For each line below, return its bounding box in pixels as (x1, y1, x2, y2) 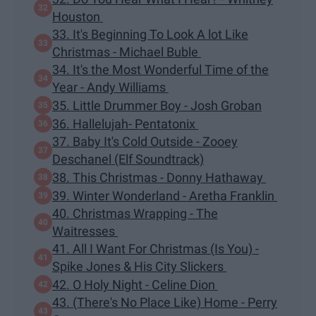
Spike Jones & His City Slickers (52, 259, 226, 274)
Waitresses (52, 224, 118, 239)
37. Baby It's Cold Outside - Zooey (52, 134, 238, 150)
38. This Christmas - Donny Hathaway (52, 169, 266, 185)
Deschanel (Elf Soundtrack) (52, 152, 204, 167)
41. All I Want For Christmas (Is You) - (52, 241, 259, 257)
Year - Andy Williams (52, 80, 169, 95)
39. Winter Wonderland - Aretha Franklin (52, 188, 277, 203)
